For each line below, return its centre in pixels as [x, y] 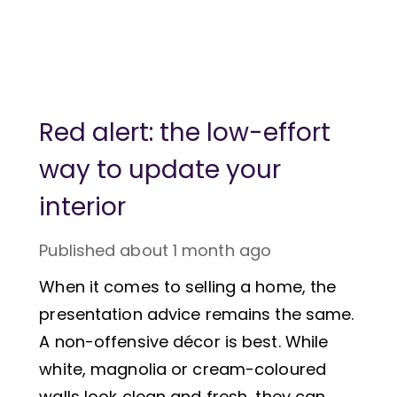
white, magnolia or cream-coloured [183, 369]
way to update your [160, 169]
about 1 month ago [196, 250]
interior [83, 206]
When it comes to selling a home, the [188, 286]
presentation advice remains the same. [197, 314]
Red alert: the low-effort [185, 132]
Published [78, 250]
